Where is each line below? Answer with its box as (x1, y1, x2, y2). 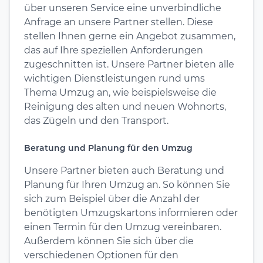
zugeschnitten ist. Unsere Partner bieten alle (24, 58, 234, 70)
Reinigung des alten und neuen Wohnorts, (24, 100, 226, 112)
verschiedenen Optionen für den (24, 249, 178, 261)
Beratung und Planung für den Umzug (24, 142, 193, 153)
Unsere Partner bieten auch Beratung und (24, 164, 224, 176)
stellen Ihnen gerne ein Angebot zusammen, (24, 30, 235, 42)
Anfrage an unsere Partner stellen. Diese (24, 16, 213, 28)
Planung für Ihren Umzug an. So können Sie (24, 178, 230, 190)
